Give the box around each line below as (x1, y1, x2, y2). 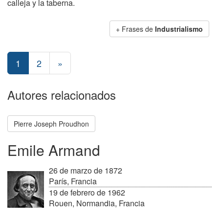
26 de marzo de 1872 (49, 165, 122, 176)
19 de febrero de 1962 (49, 187, 125, 198)
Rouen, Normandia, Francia (49, 197, 145, 209)
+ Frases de (116, 24, 155, 34)
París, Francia (49, 175, 97, 187)
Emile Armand (7, 139, 100, 160)
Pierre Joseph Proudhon (14, 119, 89, 129)
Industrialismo (155, 24, 203, 34)
